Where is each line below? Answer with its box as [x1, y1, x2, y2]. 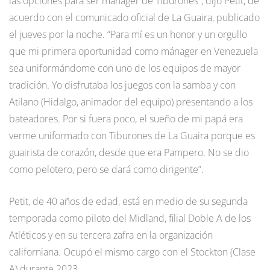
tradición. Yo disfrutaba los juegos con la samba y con [9, 78, 236, 92]
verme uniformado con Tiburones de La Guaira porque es [9, 129, 255, 143]
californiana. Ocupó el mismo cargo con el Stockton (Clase [9, 245, 256, 259]
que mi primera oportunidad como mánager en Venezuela [9, 45, 258, 58]
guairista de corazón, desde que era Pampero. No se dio [9, 146, 249, 160]
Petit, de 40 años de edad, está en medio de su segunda [9, 195, 248, 209]
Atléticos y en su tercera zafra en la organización [9, 228, 213, 242]
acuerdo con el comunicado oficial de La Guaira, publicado [9, 11, 260, 25]
